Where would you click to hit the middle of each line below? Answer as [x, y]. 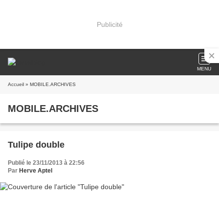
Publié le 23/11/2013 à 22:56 [46, 163]
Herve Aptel [36, 171]
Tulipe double [36, 145]
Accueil [16, 84]
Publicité [109, 24]
